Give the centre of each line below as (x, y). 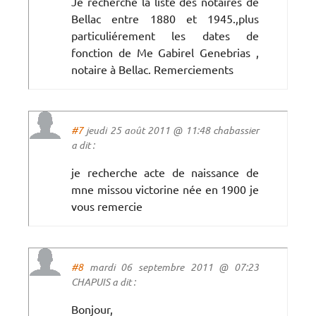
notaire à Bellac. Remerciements (152, 69)
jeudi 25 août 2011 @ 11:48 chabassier (171, 130)
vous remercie (107, 206)
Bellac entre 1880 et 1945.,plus (165, 18)
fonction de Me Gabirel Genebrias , (165, 52)
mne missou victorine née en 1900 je (165, 189)
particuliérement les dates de (165, 35)
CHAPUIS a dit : (103, 281)
